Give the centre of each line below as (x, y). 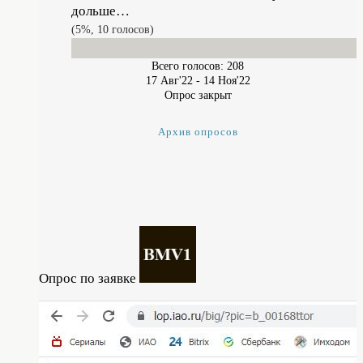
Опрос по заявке (89, 278)
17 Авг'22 (169, 80)
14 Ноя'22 (226, 80)
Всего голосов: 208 (198, 65)
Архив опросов (198, 131)
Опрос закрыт (198, 94)
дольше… (100, 11)
